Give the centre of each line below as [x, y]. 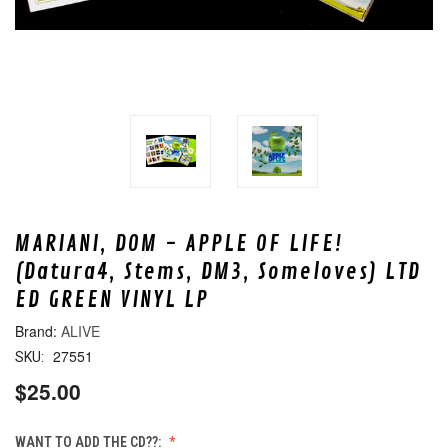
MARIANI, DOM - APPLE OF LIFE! [179, 243]
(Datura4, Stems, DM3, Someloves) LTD [218, 271]
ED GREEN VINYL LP [112, 299]
